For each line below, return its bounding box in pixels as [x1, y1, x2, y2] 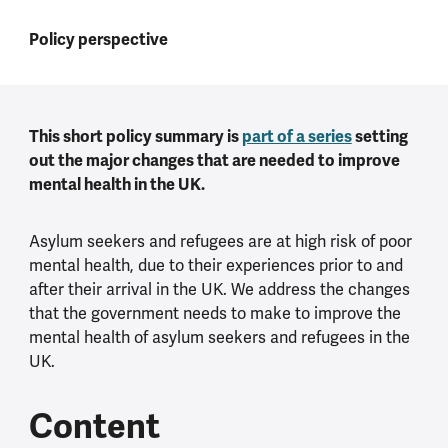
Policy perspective [28, 28, 168, 50]
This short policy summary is [28, 125, 242, 147]
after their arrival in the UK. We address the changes [28, 279, 410, 300]
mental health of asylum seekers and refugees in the [28, 327, 410, 348]
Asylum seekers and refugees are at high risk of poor [28, 231, 412, 252]
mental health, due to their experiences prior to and [28, 255, 403, 276]
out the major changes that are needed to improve [28, 149, 400, 171]
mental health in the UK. [28, 173, 205, 195]
